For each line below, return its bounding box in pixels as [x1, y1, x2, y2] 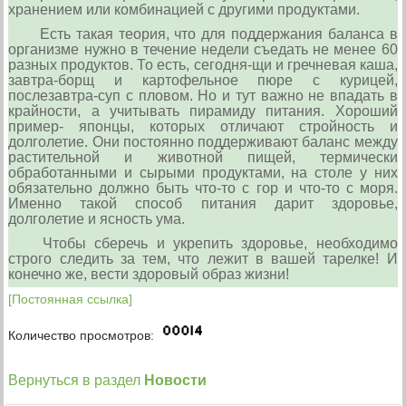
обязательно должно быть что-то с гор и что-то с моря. [8, 179, 398, 196]
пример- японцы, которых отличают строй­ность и [8, 118, 398, 134]
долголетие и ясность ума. [8, 210, 186, 227]
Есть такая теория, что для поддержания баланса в [8, 25, 398, 42]
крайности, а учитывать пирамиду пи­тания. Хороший [8, 102, 398, 119]
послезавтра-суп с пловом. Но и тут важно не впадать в [8, 87, 398, 103]
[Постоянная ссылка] [8, 291, 133, 306]
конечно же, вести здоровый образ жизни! [8, 266, 290, 282]
